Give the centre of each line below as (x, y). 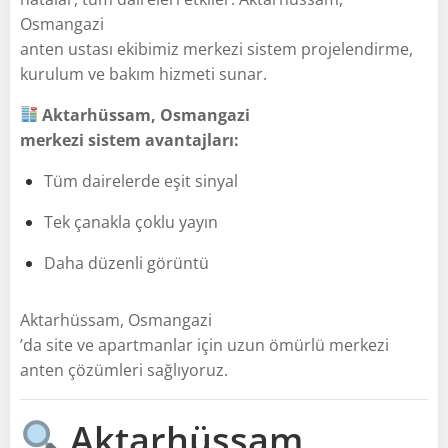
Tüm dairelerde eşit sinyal (141, 180)
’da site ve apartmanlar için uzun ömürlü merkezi (204, 344)
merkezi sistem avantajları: (129, 139)
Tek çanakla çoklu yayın (131, 221)
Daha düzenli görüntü (126, 262)
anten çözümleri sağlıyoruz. (124, 369)
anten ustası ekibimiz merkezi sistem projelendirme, (216, 48)
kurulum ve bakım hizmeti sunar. (143, 73)
